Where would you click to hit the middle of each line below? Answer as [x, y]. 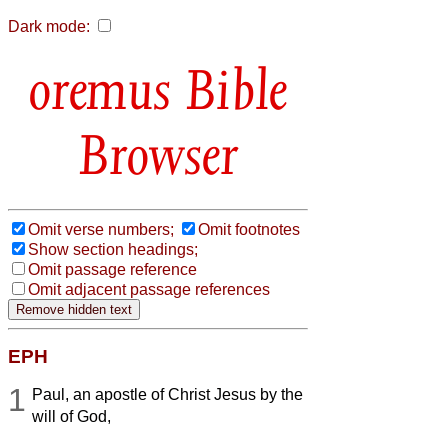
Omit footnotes [249, 229]
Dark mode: [49, 26]
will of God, [72, 416]
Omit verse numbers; [101, 229]
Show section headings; [113, 249]
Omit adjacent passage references [149, 289]
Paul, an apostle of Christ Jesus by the [168, 394]
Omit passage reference [112, 269]
